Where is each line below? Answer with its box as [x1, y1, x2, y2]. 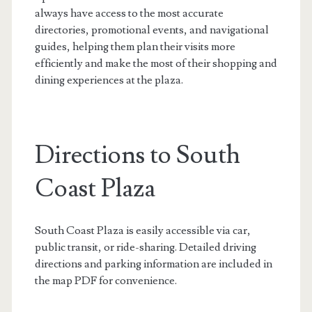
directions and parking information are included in [34, 256, 272, 271]
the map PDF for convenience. [34, 273, 177, 288]
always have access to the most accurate [34, 6, 224, 20]
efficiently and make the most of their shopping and [34, 56, 277, 70]
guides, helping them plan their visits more [34, 39, 235, 54]
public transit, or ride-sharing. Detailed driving [34, 240, 256, 254]
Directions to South [34, 139, 240, 171]
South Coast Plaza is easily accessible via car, [34, 223, 251, 237]
